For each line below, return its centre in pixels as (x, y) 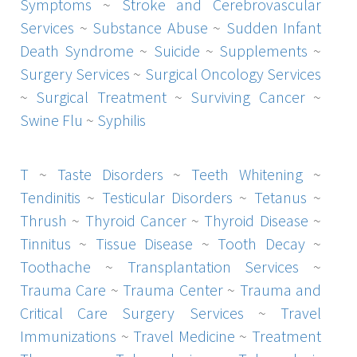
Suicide (177, 50)
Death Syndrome (77, 50)
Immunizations (68, 335)
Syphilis (122, 120)
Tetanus (280, 197)
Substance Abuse (150, 27)
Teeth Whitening (247, 174)
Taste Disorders (110, 174)
